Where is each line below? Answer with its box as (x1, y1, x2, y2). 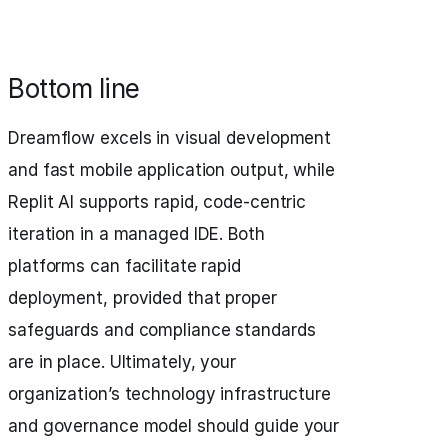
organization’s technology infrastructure (8, 384, 331, 405)
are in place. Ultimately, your (8, 352, 236, 373)
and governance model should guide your (8, 416, 340, 437)
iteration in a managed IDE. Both (8, 224, 265, 245)
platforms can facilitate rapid (8, 256, 241, 277)
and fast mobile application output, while (8, 160, 335, 181)
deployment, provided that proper (8, 288, 277, 309)
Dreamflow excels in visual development (8, 128, 332, 149)
